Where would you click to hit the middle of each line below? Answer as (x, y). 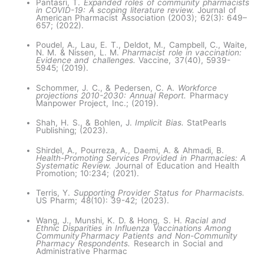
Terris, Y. (55, 193)
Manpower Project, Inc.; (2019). (99, 103)
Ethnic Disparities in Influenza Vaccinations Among (133, 228)
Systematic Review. (74, 165)
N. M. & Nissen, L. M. (79, 53)
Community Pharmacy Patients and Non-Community (137, 235)
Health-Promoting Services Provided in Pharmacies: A (141, 158)
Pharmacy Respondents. (85, 243)
